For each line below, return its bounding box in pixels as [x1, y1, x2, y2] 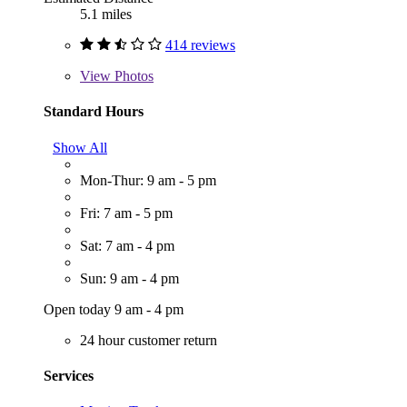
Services [44, 367, 94, 383]
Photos [111, 68, 154, 84]
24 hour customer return [80, 332, 217, 348]
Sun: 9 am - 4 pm [80, 270, 179, 286]
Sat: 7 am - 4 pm [80, 237, 174, 253]
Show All [53, 139, 107, 155]
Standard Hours [44, 104, 144, 120]
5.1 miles [80, 6, 132, 23]
